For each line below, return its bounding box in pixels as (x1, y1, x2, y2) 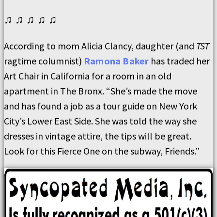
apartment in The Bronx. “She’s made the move (4, 84, 197, 97)
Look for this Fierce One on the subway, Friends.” (4, 144, 200, 157)
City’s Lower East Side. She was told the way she (4, 114, 197, 127)
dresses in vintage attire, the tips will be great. (4, 129, 191, 142)
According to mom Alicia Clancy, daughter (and (4, 39, 196, 52)
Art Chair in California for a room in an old (4, 69, 171, 82)
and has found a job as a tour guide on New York (4, 99, 197, 112)
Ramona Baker (84, 54, 149, 67)
